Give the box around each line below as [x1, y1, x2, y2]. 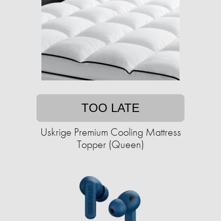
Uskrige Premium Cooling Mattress [40, 125, 181, 140]
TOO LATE [81, 101, 140, 115]
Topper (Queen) [77, 137, 144, 152]
